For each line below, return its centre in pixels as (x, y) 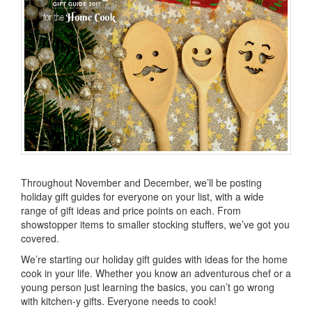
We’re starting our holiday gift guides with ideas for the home (154, 259)
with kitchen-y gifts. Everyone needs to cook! (119, 301)
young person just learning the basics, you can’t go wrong (148, 287)
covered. (40, 238)
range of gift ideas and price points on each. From (131, 210)
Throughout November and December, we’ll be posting (141, 182)
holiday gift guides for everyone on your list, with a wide (142, 196)
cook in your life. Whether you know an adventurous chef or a (156, 273)
